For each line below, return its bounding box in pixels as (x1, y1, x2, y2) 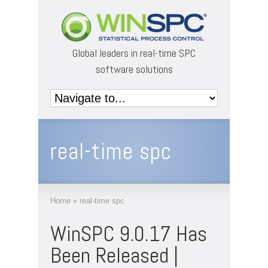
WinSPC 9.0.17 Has (50, 220, 207, 248)
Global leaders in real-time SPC (72, 46, 196, 60)
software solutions (95, 62, 173, 76)
